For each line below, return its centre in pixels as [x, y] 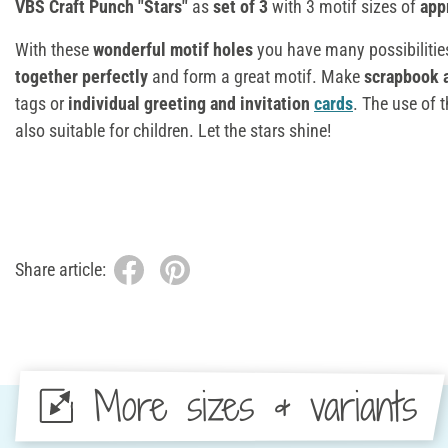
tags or [41, 103]
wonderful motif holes [173, 49]
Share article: [60, 270]
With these [54, 49]
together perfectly [81, 76]
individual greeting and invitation [191, 103]
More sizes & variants [255, 406]
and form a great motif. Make [256, 76]
